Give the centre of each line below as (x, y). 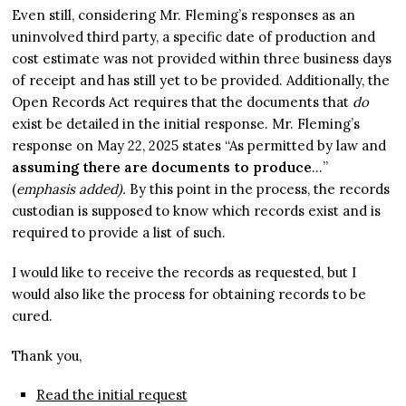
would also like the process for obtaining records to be (189, 295)
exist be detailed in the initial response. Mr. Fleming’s (186, 124)
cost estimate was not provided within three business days (202, 59)
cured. (33, 316)
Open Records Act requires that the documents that (183, 102)
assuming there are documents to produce (162, 168)
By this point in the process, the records (260, 189)
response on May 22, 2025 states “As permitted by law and (199, 146)
